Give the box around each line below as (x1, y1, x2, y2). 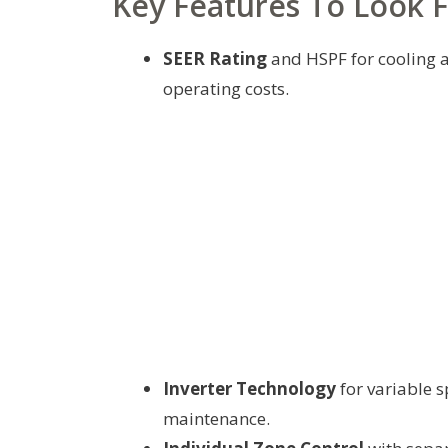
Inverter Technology (163, 377, 336, 401)
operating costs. (163, 77, 289, 101)
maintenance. (163, 407, 270, 431)
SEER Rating (163, 47, 267, 71)
